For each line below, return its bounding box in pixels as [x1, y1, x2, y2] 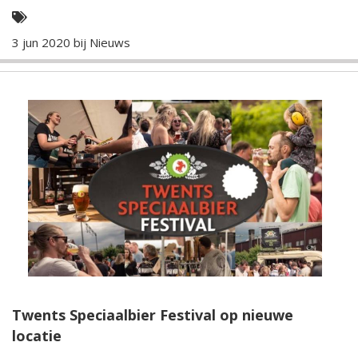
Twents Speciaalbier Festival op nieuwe [12, 304, 293, 324]
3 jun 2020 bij [12, 34, 89, 50]
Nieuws [89, 34, 130, 50]
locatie [12, 325, 62, 345]
